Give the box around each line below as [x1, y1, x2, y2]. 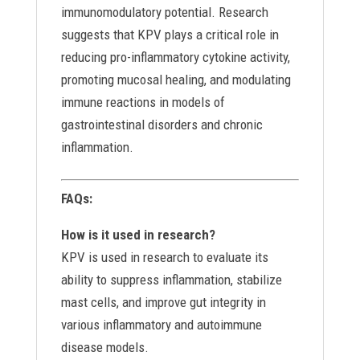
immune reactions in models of [60, 94, 225, 110]
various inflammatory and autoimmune [60, 317, 262, 333]
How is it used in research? [60, 227, 215, 243]
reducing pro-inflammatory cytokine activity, [60, 49, 290, 65]
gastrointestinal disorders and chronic [60, 117, 263, 133]
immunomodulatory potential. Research [60, 4, 268, 20]
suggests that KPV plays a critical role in [60, 27, 279, 43]
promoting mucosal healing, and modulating [60, 72, 291, 88]
